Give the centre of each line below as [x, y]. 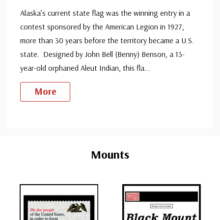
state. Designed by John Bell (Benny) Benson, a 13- [102, 54]
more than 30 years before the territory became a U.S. [107, 40]
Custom [38, 132]
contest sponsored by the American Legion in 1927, [102, 26]
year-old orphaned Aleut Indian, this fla [82, 68]
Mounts [110, 154]
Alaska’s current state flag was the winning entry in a [105, 13]
